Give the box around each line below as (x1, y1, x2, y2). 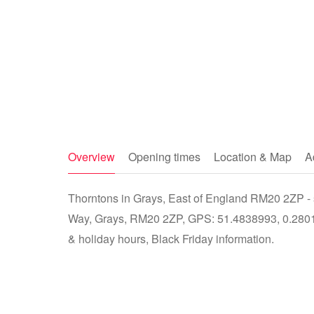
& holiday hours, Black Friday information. (68, 231, 274, 247)
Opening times (128, 149, 200, 165)
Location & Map (214, 149, 292, 165)
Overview (68, 149, 115, 165)
